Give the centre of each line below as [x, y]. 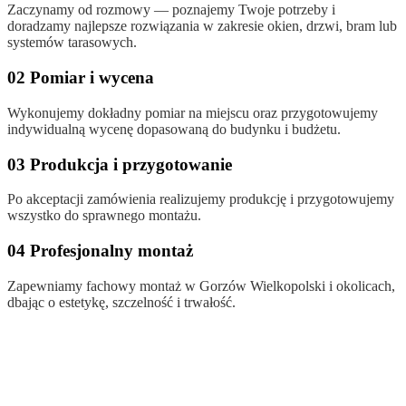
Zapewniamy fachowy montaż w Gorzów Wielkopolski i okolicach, [201, 285]
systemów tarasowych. [72, 43]
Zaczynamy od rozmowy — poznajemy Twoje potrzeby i [171, 10]
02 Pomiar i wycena [81, 78]
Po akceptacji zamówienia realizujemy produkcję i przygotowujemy [201, 199]
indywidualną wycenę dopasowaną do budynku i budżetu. [174, 129]
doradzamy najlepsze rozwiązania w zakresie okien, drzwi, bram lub [202, 26]
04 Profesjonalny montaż [100, 251]
